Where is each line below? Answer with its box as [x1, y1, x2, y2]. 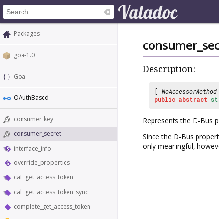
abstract [178, 95, 207, 103]
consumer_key [14, 115, 53, 124]
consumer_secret [14, 129, 61, 138]
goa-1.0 [14, 50, 35, 59]
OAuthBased [14, 93, 49, 102]
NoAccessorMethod [162, 87, 217, 95]
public [154, 95, 175, 103]
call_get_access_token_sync [14, 188, 88, 197]
